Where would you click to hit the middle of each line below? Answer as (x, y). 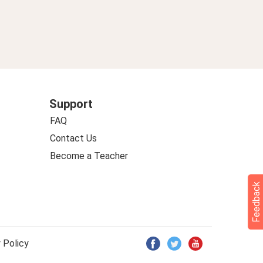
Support (71, 104)
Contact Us (73, 138)
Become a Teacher (89, 156)
